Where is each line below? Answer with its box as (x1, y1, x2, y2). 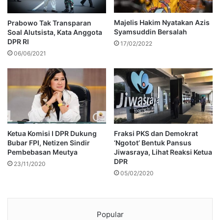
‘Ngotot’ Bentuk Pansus (114, 138, 192, 147)
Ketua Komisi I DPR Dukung (7, 129, 97, 138)
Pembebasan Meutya (7, 148, 78, 157)
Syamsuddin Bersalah (114, 27, 187, 36)
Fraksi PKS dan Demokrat (114, 129, 198, 138)
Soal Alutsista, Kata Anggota (7, 28, 102, 37)
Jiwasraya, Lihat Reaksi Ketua (114, 148, 212, 157)
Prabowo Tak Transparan (7, 19, 91, 27)
